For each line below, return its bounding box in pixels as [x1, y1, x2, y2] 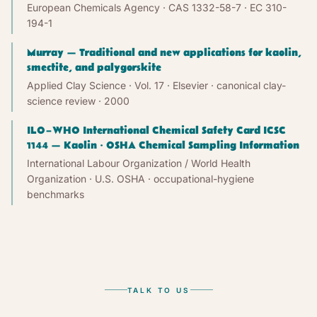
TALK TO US [127, 285, 190, 294]
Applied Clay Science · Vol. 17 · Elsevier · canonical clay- [27, 79, 286, 91]
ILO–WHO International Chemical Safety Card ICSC [27, 123, 286, 137]
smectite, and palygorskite [27, 60, 161, 74]
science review [27, 94, 96, 107]
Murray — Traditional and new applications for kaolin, [27, 45, 301, 59]
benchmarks [27, 188, 84, 200]
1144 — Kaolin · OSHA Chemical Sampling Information [27, 138, 299, 152]
